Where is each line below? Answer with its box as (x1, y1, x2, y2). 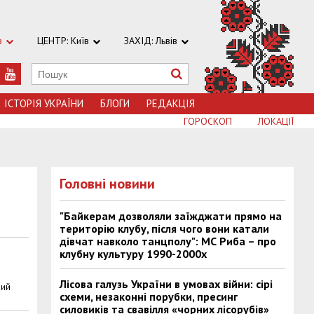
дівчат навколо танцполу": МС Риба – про (60, 234, 277, 248)
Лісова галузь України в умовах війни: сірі (60, 277, 273, 291)
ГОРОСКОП (184, 115, 232, 128)
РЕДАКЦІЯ (146, 97, 195, 110)
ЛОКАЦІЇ (258, 115, 294, 128)
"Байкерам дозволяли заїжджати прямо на (60, 209, 282, 223)
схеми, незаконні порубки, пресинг (60, 289, 238, 303)
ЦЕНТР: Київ (37, 34, 89, 47)
